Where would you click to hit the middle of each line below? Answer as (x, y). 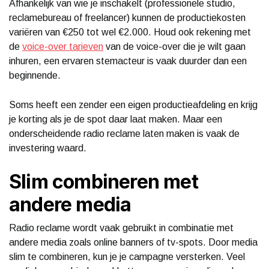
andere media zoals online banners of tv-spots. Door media (133, 242)
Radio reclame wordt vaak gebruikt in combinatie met (121, 228)
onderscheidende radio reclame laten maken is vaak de (124, 133)
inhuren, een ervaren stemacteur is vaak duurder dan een (128, 61)
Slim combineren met (104, 181)
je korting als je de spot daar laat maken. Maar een (116, 119)
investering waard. (48, 148)
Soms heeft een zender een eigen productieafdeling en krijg (133, 104)
